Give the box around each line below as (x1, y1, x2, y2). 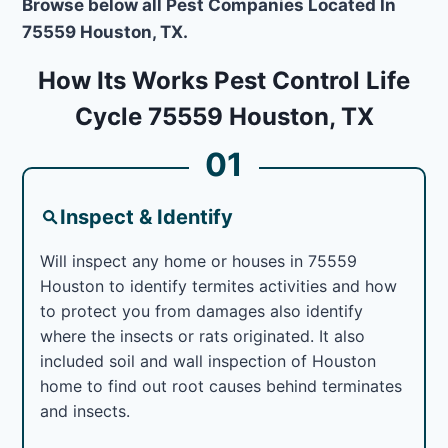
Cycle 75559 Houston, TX (74, 101, 374, 131)
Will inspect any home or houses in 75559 (40, 250, 358, 271)
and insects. (40, 400, 131, 421)
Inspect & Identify (60, 204, 234, 229)
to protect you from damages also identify (40, 300, 364, 321)
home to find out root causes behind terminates (40, 375, 403, 396)
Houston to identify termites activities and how (40, 275, 398, 296)
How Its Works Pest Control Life (38, 65, 410, 95)
